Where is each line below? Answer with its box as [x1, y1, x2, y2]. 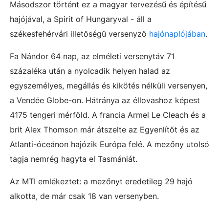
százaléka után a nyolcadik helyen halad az [10, 66, 170, 76]
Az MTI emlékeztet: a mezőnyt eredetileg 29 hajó [10, 176, 193, 186]
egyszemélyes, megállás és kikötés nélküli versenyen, [10, 81, 207, 90]
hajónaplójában [149, 29, 205, 39]
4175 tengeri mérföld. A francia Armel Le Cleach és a [10, 110, 206, 120]
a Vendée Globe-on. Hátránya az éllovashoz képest [10, 95, 200, 105]
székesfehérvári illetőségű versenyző [10, 29, 149, 39]
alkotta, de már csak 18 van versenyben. [10, 191, 159, 201]
